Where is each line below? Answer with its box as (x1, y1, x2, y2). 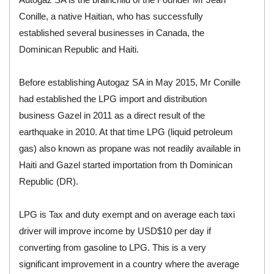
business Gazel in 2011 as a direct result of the (19, 109, 206, 120)
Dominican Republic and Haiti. (19, 43, 139, 54)
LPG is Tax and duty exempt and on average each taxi (19, 209, 235, 220)
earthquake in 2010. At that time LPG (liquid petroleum (19, 126, 234, 137)
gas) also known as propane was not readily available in (19, 143, 241, 154)
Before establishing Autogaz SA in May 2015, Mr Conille (19, 76, 241, 87)
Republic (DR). (19, 176, 79, 187)
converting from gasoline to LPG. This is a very (19, 242, 207, 253)
